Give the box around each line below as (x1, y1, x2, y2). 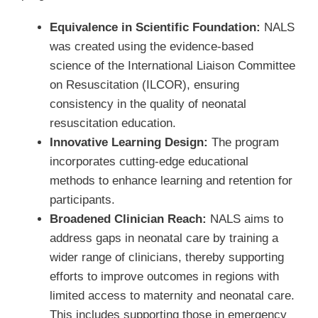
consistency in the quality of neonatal (49, 97, 246, 111)
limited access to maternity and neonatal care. (49, 288, 295, 302)
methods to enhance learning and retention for (49, 173, 292, 187)
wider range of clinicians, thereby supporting (49, 250, 284, 264)
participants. (49, 192, 115, 207)
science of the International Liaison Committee (49, 58, 295, 72)
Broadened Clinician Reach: (49, 212, 207, 226)
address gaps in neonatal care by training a (49, 231, 278, 245)
